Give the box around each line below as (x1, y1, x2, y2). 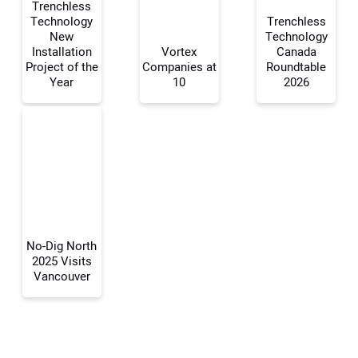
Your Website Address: (16, 196, 130, 213)
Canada (276, 42, 316, 61)
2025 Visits (31, 252, 92, 270)
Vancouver (33, 267, 90, 285)
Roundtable (266, 58, 327, 76)
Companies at (141, 58, 217, 76)
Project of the (25, 58, 98, 76)
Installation (31, 42, 92, 61)
